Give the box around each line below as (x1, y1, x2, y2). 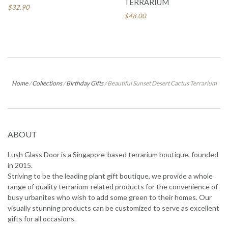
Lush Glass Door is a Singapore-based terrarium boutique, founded (8, 150, 218, 159)
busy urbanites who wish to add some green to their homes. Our (8, 192, 212, 202)
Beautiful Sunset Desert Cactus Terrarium (107, 79, 217, 87)
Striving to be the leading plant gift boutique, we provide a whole (8, 171, 213, 180)
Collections (32, 79, 62, 87)
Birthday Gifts (66, 79, 103, 87)
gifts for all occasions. (8, 214, 76, 223)
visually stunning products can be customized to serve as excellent (8, 203, 219, 212)
